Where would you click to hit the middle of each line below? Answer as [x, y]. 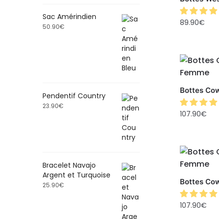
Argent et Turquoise [77, 175]
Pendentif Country [74, 96]
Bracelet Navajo [69, 165]
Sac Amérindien [69, 17]
